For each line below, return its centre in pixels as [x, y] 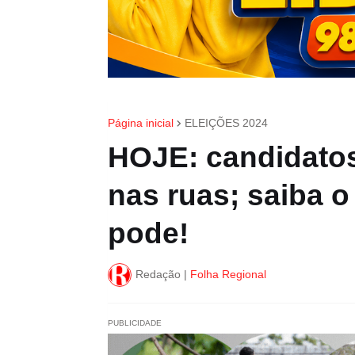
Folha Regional [228, 275]
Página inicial [140, 122]
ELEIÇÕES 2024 [226, 122]
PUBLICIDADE [134, 323]
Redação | [161, 275]
